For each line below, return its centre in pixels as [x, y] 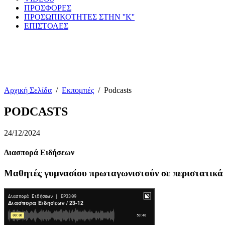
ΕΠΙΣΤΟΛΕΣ [46, 26]
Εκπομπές [78, 90]
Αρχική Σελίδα [28, 90]
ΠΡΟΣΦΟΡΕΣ [48, 8]
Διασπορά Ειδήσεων [39, 153]
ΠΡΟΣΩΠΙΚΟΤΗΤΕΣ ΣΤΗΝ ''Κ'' [79, 17]
